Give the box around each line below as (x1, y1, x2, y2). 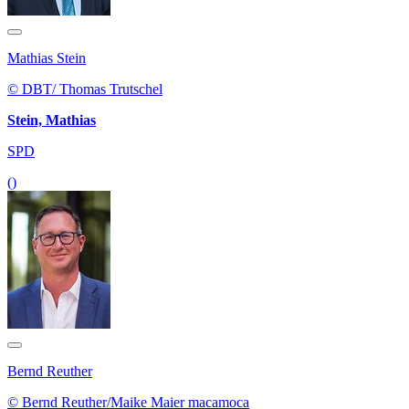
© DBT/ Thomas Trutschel (7, 80, 163, 97)
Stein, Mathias (7, 111, 96, 128)
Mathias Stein (7, 49, 86, 66)
